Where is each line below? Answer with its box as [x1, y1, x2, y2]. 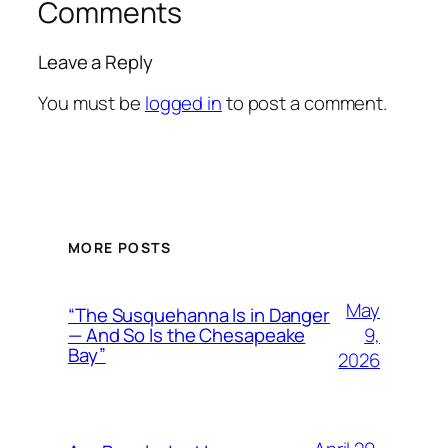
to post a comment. [221, 89, 388, 116]
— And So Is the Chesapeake [68, 322, 306, 349]
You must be [38, 89, 145, 116]
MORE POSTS [68, 238, 171, 258]
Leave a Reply [38, 49, 153, 76]
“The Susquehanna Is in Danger [68, 302, 331, 329]
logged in [144, 89, 222, 116]
